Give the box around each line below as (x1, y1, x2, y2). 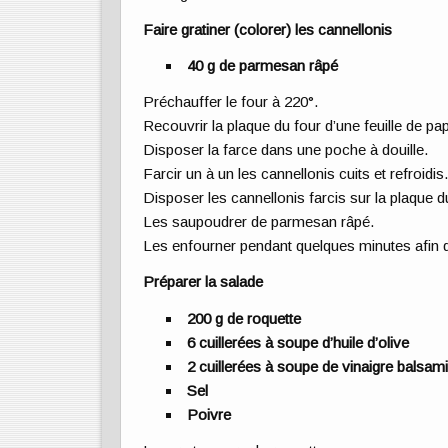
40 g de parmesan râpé (187, 57, 339, 75)
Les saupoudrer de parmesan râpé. (143, 213, 376, 231)
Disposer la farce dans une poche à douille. (143, 141, 430, 159)
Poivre (187, 405, 232, 423)
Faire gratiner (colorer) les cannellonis (143, 20, 393, 38)
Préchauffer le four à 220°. (143, 93, 320, 111)
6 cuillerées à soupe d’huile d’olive (187, 333, 410, 351)
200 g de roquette (187, 309, 302, 327)
